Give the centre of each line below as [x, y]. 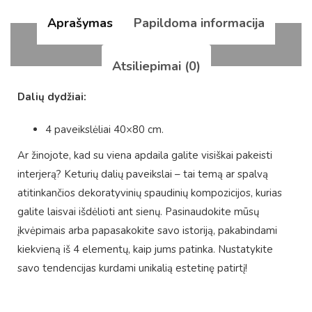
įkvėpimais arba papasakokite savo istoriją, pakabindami [147, 231]
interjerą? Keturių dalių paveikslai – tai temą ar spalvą [143, 174]
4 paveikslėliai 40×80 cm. [104, 130]
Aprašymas [80, 23]
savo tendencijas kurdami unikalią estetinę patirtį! [132, 268]
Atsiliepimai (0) [156, 67]
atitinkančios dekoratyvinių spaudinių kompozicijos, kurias [150, 193]
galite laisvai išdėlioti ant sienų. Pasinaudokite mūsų [138, 212]
